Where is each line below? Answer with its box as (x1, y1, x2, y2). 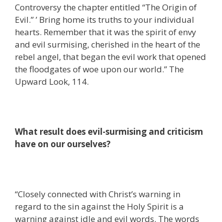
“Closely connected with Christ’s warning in (15, 188, 180, 200)
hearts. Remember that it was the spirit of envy (15, 26, 196, 38)
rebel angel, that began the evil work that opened (15, 51, 206, 62)
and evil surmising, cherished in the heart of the (15, 38, 200, 50)
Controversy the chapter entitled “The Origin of (15, 1, 197, 13)
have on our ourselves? (15, 138, 111, 150)
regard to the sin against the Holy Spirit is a (15, 200, 184, 212)
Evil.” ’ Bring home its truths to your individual (15, 13, 194, 25)
